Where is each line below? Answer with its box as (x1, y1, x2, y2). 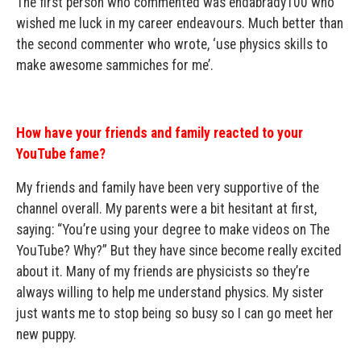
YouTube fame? (16, 146, 106, 162)
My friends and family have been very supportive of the (16, 180, 319, 196)
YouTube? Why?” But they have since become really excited (16, 243, 342, 259)
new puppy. (16, 326, 77, 342)
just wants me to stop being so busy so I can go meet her (16, 305, 334, 322)
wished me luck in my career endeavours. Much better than (16, 15, 343, 31)
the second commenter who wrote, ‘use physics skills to (16, 36, 328, 52)
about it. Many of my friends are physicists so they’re (16, 263, 309, 280)
